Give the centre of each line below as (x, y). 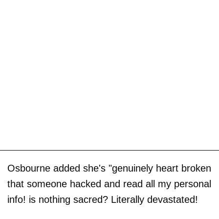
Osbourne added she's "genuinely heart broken (109, 168)
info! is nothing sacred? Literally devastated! (103, 200)
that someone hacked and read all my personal (109, 184)
